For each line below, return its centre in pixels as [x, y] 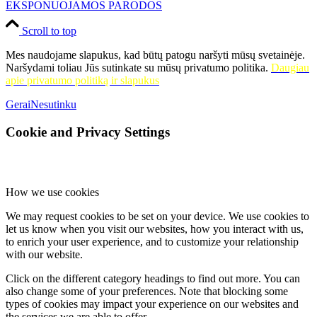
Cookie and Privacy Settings [88, 132]
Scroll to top [49, 31]
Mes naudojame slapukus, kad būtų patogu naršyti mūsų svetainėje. [155, 55]
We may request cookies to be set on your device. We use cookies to [157, 216]
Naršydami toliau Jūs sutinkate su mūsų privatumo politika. [138, 68]
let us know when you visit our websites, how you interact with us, [155, 229]
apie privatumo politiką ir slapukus [82, 81]
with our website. [44, 254]
